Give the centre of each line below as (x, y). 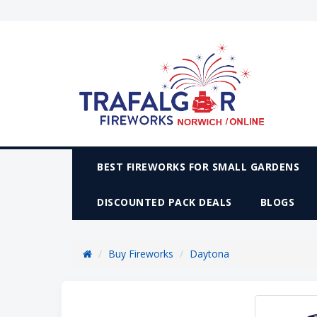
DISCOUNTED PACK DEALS (165, 202)
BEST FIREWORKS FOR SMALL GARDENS (198, 166)
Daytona (209, 253)
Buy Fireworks (141, 253)
